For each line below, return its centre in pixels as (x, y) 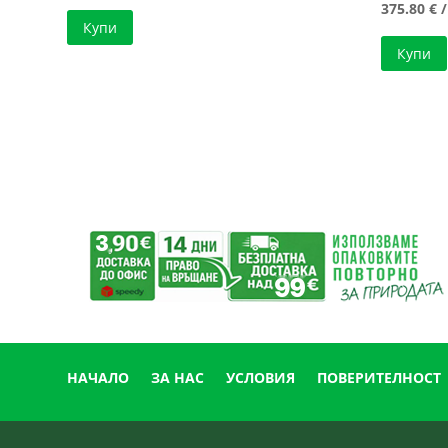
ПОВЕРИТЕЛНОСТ (379, 377)
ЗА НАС (178, 377)
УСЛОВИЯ (261, 377)
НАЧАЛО (98, 377)
